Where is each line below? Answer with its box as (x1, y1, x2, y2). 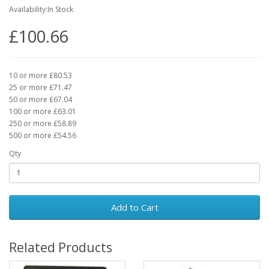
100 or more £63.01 (9, 106, 76, 116)
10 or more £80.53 (9, 70, 72, 80)
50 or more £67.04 (9, 94, 72, 104)
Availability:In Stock (9, 4, 73, 14)
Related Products (9, 238, 112, 256)
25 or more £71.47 (9, 82, 72, 92)
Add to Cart (110, 201, 159, 213)
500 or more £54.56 (9, 130, 76, 141)
